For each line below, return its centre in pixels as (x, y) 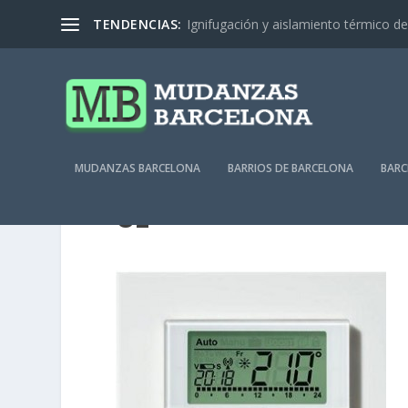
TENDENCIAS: (138, 24)
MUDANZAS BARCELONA (138, 168)
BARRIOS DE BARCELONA (291, 168)
